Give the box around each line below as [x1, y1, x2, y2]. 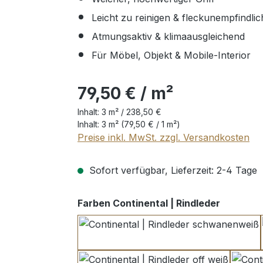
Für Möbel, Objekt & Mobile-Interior [92, 49, 251, 61]
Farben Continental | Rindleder [77, 197, 220, 209]
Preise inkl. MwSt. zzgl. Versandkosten [77, 131, 249, 143]
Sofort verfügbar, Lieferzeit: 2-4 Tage [86, 164, 257, 176]
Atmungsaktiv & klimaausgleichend [92, 31, 245, 42]
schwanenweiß [168, 233, 235, 245]
